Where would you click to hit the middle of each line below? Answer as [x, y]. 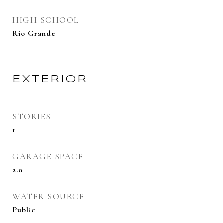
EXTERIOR [50, 79]
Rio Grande [34, 33]
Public [24, 210]
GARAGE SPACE [48, 157]
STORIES [32, 117]
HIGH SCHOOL [46, 20]
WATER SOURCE [48, 196]
